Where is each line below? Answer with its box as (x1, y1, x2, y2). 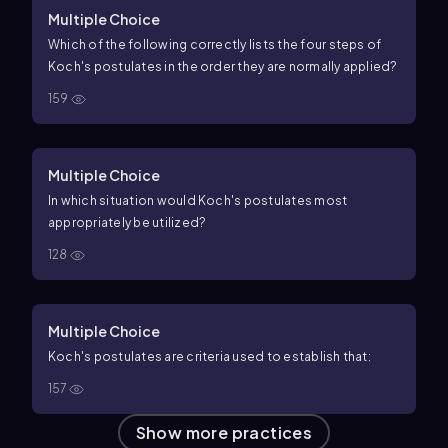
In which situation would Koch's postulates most (48, 193, 348, 208)
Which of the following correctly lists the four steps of (48, 37, 382, 52)
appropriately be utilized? (48, 215, 207, 230)
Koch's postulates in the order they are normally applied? (48, 59, 398, 74)
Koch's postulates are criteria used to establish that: (48, 349, 371, 364)
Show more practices (135, 422, 313, 443)
